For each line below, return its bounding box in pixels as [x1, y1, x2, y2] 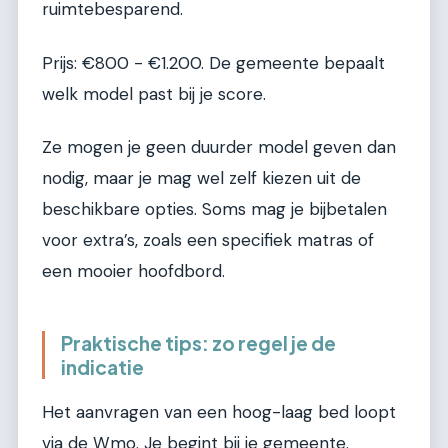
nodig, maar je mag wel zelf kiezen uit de [42, 166, 361, 189]
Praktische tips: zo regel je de [61, 330, 336, 355]
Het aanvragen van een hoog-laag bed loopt [42, 400, 396, 423]
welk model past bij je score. [42, 82, 266, 105]
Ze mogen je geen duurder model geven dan [42, 135, 396, 158]
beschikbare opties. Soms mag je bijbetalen [42, 197, 387, 220]
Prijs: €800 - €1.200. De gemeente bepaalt [42, 51, 385, 74]
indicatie [61, 354, 144, 379]
